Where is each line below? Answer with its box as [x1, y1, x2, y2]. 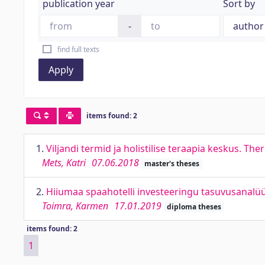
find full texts [57, 44, 99, 54]
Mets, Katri [42, 156, 86, 169]
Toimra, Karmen [42, 199, 108, 212]
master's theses [144, 159, 199, 169]
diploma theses [166, 202, 221, 212]
